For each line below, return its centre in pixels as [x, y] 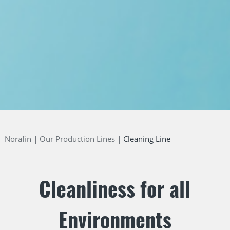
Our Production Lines [77, 138]
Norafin [18, 138]
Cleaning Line [147, 138]
